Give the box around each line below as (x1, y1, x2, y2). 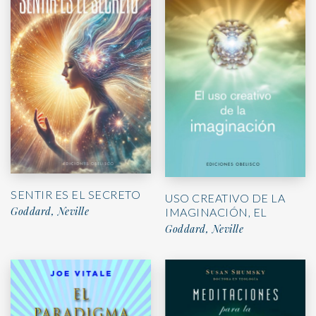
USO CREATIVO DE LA (165, 190, 285, 205)
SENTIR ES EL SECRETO (11, 188, 140, 202)
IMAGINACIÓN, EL (165, 205, 267, 219)
